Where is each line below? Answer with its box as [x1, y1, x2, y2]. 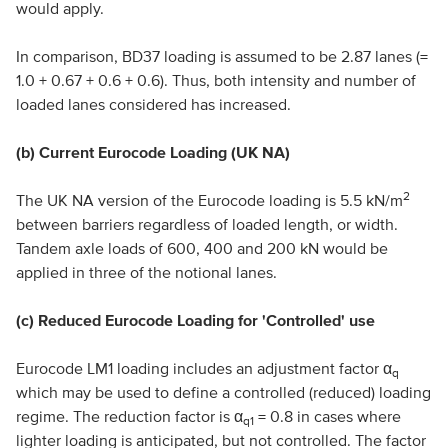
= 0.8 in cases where [253, 407, 401, 425]
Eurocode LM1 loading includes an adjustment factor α [15, 359, 392, 377]
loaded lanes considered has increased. [15, 95, 291, 113]
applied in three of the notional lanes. [15, 263, 277, 281]
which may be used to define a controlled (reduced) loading [15, 383, 431, 401]
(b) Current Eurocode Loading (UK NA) [15, 143, 290, 161]
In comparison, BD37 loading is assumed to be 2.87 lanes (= [15, 47, 428, 65]
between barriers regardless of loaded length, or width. [15, 215, 398, 233]
